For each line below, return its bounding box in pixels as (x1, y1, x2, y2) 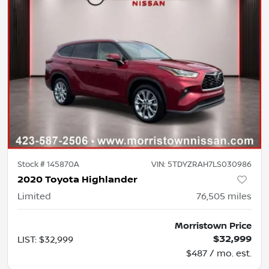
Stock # (17, 159, 47, 169)
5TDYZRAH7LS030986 (168, 159, 252, 169)
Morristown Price (175, 220, 252, 231)
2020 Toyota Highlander (17, 174, 138, 186)
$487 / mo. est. (186, 247, 252, 259)
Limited (17, 190, 51, 202)
